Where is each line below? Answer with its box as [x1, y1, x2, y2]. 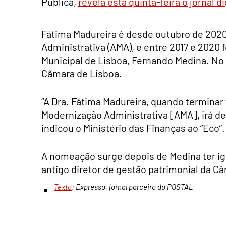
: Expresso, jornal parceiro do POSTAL [72, 182, 193, 192]
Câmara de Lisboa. [41, 67, 122, 79]
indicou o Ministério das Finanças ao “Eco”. [41, 121, 225, 134]
